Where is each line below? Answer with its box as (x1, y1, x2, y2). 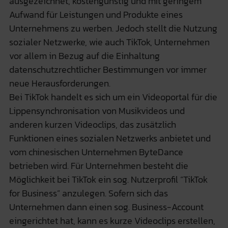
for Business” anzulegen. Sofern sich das (9, 186, 168, 200)
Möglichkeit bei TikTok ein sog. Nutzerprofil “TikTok (9, 172, 208, 186)
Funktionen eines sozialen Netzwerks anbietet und (9, 131, 211, 145)
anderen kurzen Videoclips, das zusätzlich (9, 117, 176, 131)
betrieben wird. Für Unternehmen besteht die (9, 158, 188, 173)
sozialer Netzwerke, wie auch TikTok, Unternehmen (9, 35, 210, 49)
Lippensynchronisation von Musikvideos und (9, 103, 185, 118)
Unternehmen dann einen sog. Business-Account (9, 199, 204, 214)
